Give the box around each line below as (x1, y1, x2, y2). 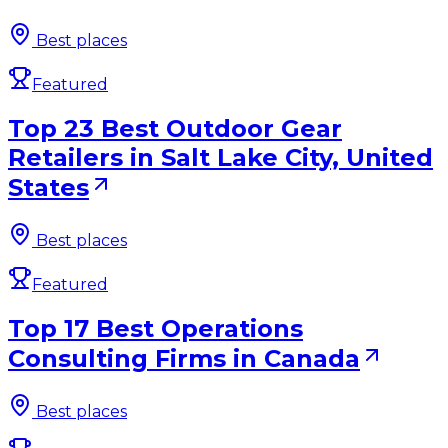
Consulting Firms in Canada (8, 343, 360, 373)
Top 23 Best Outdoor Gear (8, 113, 342, 143)
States (8, 172, 89, 202)
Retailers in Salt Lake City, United (8, 142, 433, 172)
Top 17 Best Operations (8, 313, 303, 343)
